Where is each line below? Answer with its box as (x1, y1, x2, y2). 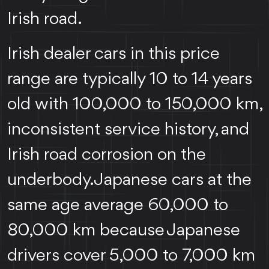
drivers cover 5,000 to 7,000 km (7, 246, 255, 265)
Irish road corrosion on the (7, 145, 206, 164)
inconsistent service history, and (7, 120, 249, 139)
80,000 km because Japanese (7, 221, 240, 240)
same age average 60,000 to (7, 196, 228, 214)
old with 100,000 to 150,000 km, (7, 95, 261, 113)
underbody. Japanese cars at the (7, 171, 252, 189)
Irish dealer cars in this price (7, 44, 220, 63)
